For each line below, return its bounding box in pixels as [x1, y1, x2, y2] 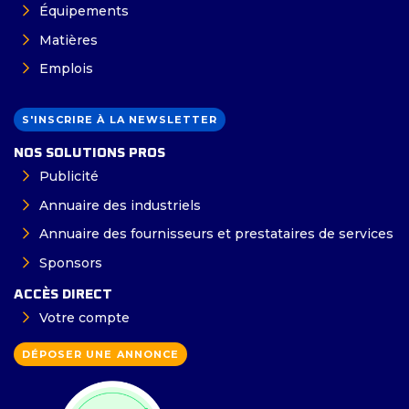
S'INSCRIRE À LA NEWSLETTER [22, 113, 218, 127]
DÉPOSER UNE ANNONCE [22, 347, 179, 361]
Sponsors [38, 254, 102, 271]
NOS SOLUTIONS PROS [14, 146, 165, 161]
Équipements [38, 3, 129, 20]
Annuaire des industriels [38, 196, 201, 214]
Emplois [38, 60, 93, 78]
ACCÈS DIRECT [14, 287, 112, 301]
